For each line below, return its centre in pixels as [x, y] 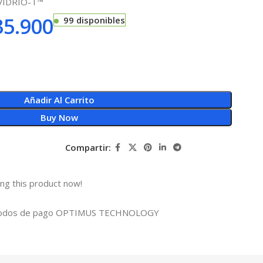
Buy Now [59, 117]
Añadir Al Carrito [59, 100]
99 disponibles [94, 20]
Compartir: [88, 147]
